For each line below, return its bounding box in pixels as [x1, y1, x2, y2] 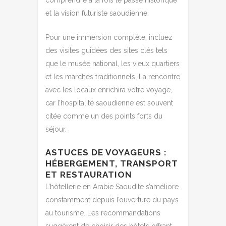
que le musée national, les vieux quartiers [45, 59, 180, 68]
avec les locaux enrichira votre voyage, [45, 85, 172, 94]
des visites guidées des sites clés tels [45, 46, 167, 54]
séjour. [45, 125, 67, 133]
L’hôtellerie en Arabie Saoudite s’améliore [45, 182, 179, 191]
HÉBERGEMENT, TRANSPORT [45, 158, 178, 168]
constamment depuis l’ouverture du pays [45, 195, 179, 204]
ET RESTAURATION [45, 169, 132, 180]
